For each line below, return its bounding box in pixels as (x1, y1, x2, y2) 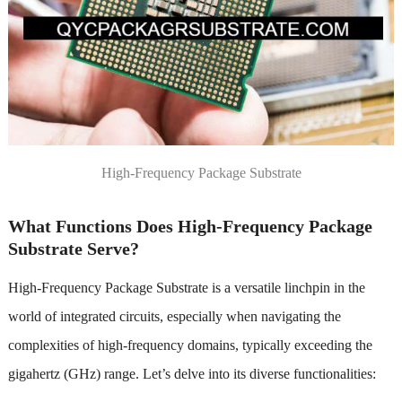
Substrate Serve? (7, 238, 139, 258)
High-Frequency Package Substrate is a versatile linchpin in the (7, 279, 365, 295)
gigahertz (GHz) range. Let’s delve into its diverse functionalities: (7, 365, 376, 381)
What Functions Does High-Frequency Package (7, 215, 372, 236)
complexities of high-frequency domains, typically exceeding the (7, 336, 372, 353)
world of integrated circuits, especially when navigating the (7, 308, 341, 324)
